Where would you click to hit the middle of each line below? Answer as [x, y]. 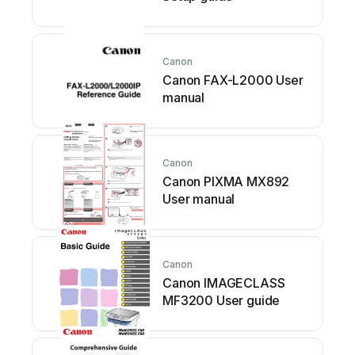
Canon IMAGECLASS [224, 283]
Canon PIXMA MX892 [226, 182]
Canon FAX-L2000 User [233, 80]
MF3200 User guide [221, 301]
